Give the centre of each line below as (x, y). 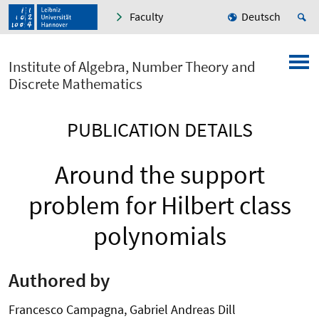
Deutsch (261, 17)
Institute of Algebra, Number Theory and (132, 67)
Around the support (159, 175)
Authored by (59, 279)
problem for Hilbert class (159, 206)
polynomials (159, 236)
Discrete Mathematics (75, 84)
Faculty (146, 17)
